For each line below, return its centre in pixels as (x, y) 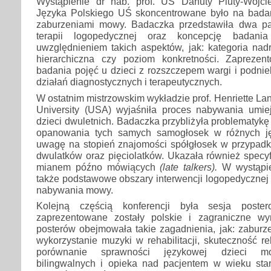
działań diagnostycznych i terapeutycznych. (129, 82)
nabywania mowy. (75, 190)
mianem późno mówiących (98, 167)
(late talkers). (188, 167)
